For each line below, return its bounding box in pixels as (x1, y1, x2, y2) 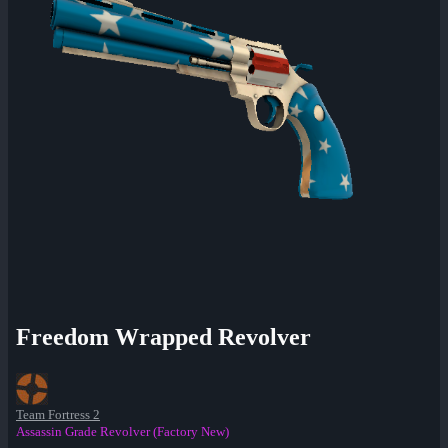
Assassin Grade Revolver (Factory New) (16, 424, 229, 440)
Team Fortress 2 (16, 407, 100, 423)
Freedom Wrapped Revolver (16, 324, 311, 351)
